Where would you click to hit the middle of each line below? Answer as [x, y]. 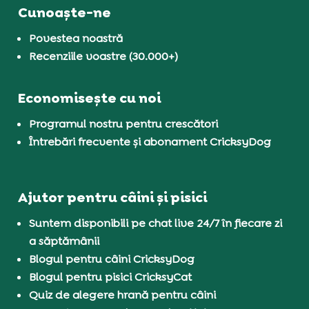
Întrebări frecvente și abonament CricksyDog [150, 142]
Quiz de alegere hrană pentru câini [123, 295]
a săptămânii [64, 241]
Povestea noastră [76, 39]
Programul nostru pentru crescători [124, 124]
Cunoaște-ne [65, 13]
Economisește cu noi [90, 98]
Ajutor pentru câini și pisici [113, 198]
